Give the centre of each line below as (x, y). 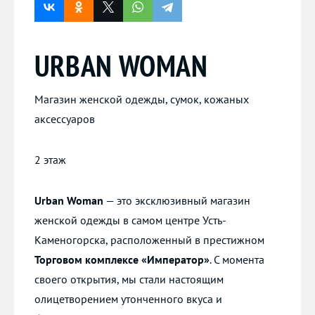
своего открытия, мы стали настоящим (129, 279)
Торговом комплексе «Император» (122, 259)
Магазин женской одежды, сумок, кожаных (141, 99)
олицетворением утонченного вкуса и (128, 298)
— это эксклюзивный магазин (176, 200)
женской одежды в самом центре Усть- (130, 220)
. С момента (237, 259)
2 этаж (50, 159)
